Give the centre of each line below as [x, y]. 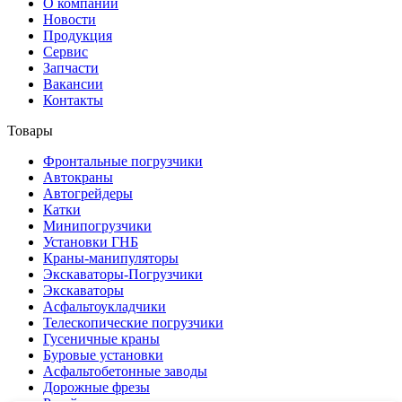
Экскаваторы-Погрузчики [123, 274]
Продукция [78, 35]
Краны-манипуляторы [111, 258]
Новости [70, 19]
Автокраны [78, 177]
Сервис [66, 51]
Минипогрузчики [97, 225]
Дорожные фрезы [96, 387]
